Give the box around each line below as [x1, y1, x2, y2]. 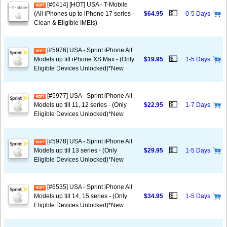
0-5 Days [185, 10, 210, 17]
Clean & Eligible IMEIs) [34, 19, 97, 26]
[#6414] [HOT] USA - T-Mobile [46, 1, 128, 8]
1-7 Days [185, 101, 210, 108]
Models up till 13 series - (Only [34, 147, 117, 154]
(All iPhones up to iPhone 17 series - [34, 10, 134, 17]
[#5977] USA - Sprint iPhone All [46, 92, 132, 99]
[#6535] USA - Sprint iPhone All [46, 183, 132, 191]
